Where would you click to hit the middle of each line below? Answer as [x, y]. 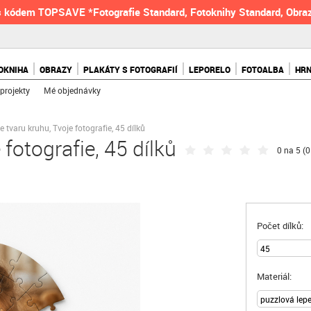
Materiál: [274, 276]
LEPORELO [210, 69]
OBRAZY [56, 69]
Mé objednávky [73, 90]
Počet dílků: [280, 226]
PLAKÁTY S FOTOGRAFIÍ [131, 69]
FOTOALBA [263, 69]
